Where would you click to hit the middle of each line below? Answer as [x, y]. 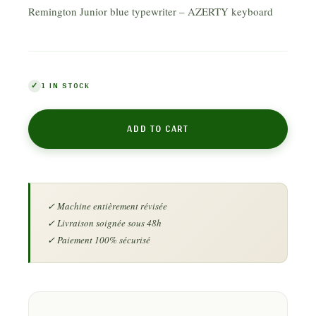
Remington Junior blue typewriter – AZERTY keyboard [151, 12]
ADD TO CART [158, 128]
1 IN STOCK [66, 86]
